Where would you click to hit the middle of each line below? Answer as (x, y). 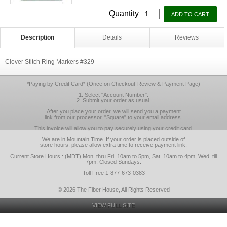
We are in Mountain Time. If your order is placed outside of (113, 139)
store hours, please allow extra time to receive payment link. (113, 145)
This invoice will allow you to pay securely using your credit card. (113, 128)
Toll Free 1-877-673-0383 (113, 173)
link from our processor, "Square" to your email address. (113, 117)
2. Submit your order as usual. (113, 100)
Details (112, 37)
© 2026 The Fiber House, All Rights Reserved (113, 190)
